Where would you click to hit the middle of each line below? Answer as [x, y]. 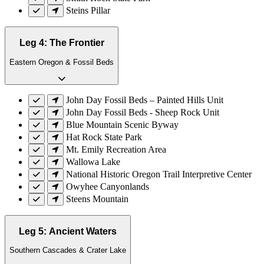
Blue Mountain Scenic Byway [122, 125]
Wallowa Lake [93, 162]
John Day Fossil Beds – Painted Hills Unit [145, 100]
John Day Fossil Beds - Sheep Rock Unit [143, 112]
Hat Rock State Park [104, 137]
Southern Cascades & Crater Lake [68, 250]
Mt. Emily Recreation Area [116, 149]
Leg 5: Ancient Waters [68, 231]
